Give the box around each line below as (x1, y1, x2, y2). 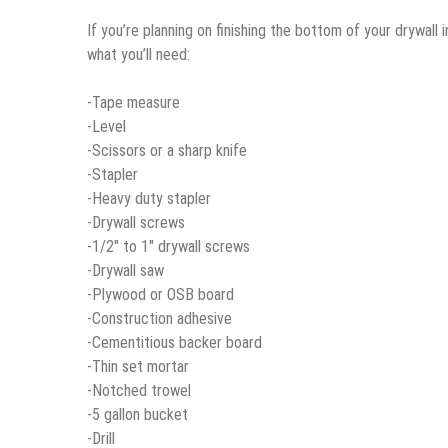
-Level (87, 117, 126, 137)
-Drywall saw (87, 261, 164, 281)
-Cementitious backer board (87, 333, 262, 353)
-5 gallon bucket (87, 405, 188, 425)
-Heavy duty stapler (87, 189, 211, 209)
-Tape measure (87, 93, 180, 113)
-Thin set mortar (87, 357, 189, 377)
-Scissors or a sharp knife (87, 141, 247, 161)
